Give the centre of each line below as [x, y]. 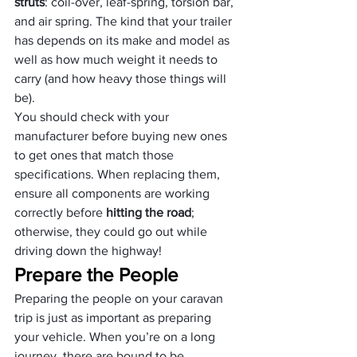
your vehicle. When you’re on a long [116, 337]
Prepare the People [96, 275]
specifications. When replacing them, [119, 174]
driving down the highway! [88, 251]
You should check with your [93, 117]
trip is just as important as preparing [114, 318]
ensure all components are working [114, 193]
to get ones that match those [96, 155]
